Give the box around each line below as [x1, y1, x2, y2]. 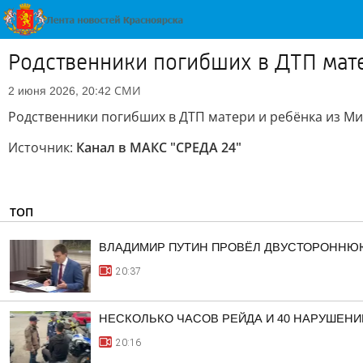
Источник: [8, 139, 76, 156]
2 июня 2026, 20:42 [8, 84, 111, 97]
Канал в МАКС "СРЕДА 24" [76, 139, 241, 156]
